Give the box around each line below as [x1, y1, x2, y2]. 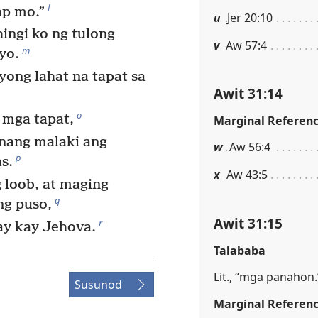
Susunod [75, 276, 122, 292]
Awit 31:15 [214, 213, 283, 233]
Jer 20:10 [227, 9, 273, 26]
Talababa [214, 242, 265, 258]
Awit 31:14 [214, 84, 283, 104]
